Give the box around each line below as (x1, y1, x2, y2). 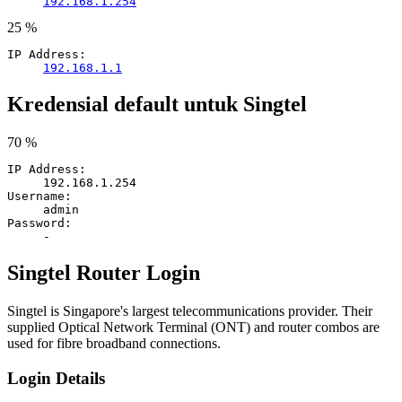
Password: (7, 216, 72, 230)
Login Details (7, 368, 105, 388)
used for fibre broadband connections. (7, 335, 221, 351)
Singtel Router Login (7, 260, 200, 284)
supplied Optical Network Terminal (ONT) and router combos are (7, 319, 380, 335)
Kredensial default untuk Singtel (7, 92, 307, 117)
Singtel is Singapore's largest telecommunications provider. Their (7, 302, 372, 319)
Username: (7, 189, 72, 203)
